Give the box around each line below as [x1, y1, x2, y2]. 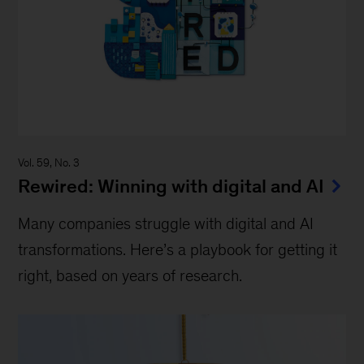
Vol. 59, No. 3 [18, 156, 80, 169]
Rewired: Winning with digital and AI [18, 175, 325, 197]
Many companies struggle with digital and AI [18, 214, 314, 232]
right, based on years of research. [18, 266, 243, 284]
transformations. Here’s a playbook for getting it [18, 240, 338, 258]
